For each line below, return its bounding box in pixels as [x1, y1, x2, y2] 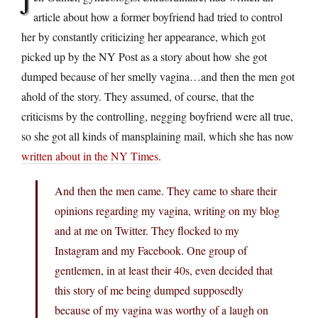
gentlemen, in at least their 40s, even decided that [55, 262, 273, 278]
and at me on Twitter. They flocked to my [55, 222, 239, 238]
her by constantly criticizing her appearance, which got [21, 28, 265, 44]
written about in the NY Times [21, 148, 158, 163]
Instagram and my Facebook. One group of [55, 242, 247, 258]
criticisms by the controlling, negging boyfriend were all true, [21, 108, 293, 124]
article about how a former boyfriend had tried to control [33, 9, 283, 24]
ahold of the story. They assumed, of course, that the [21, 88, 254, 104]
